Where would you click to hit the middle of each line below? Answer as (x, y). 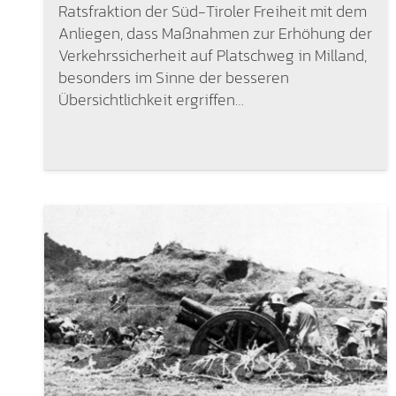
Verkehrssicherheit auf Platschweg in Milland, (212, 55)
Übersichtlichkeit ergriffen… (151, 99)
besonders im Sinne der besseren (173, 77)
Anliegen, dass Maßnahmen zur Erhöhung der (215, 33)
